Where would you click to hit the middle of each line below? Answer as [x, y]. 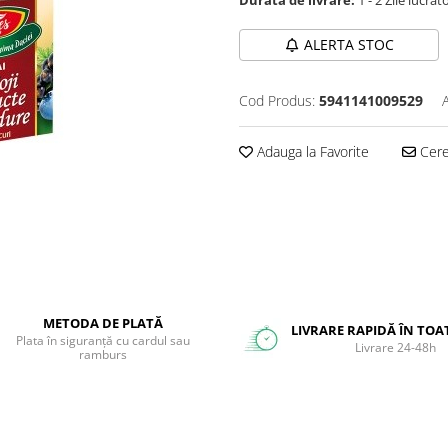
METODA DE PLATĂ [102, 322]
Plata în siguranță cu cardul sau [102, 340]
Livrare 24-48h [395, 347]
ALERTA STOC [348, 44]
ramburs [102, 354]
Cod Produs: [277, 100]
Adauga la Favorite [311, 151]
